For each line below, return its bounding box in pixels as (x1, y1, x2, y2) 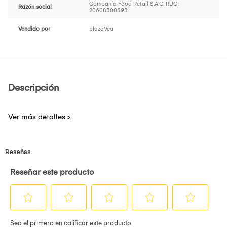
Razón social (18, 4, 52, 11)
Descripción (8, 82, 59, 94)
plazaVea (89, 26, 113, 33)
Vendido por (18, 26, 50, 33)
